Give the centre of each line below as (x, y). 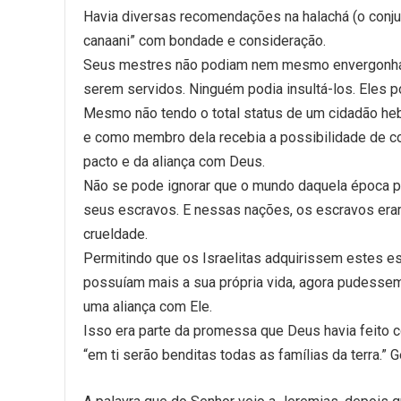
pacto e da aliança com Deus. (174, 162)
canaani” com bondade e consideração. (205, 41)
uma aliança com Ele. (148, 307)
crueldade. (115, 234)
